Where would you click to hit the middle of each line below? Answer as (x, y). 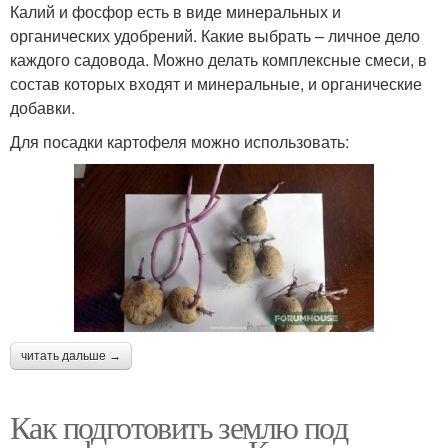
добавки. (42, 107)
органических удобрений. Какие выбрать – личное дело (215, 35)
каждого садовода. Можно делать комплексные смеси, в (218, 59)
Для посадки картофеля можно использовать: (179, 141)
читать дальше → (71, 356)
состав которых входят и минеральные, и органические (216, 83)
